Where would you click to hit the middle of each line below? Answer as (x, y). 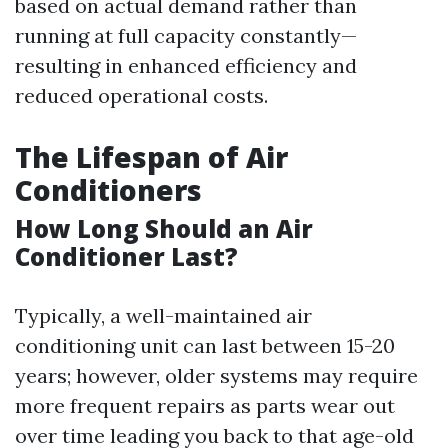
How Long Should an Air (164, 229)
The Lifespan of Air (151, 157)
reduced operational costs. (141, 96)
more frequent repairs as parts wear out (205, 406)
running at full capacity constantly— (186, 36)
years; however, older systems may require (216, 376)
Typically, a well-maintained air (163, 316)
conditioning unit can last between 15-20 (205, 346)
